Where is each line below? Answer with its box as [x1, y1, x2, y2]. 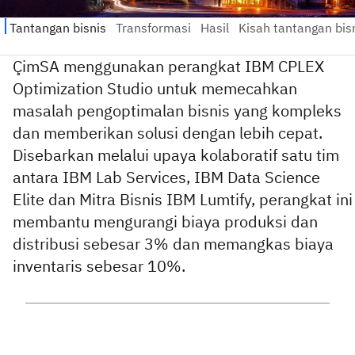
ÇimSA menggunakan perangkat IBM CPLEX [13, 55, 324, 77]
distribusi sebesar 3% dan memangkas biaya [13, 232, 334, 254]
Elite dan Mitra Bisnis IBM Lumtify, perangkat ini [13, 188, 353, 210]
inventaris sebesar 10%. [13, 254, 185, 277]
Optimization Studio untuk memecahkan [13, 77, 297, 99]
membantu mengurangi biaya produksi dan [13, 210, 318, 232]
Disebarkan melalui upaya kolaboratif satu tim [13, 143, 339, 166]
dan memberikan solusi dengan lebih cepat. [13, 121, 323, 143]
